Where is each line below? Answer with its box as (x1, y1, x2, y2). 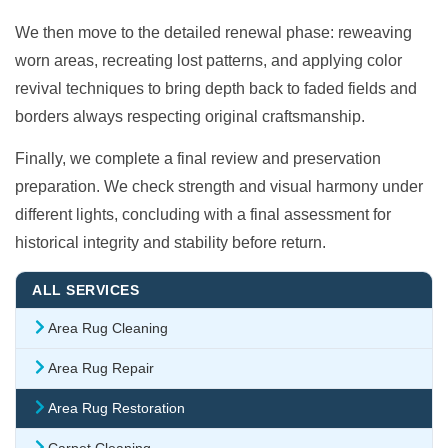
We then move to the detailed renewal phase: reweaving (15, 23, 412, 41)
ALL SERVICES (32, 281, 139, 298)
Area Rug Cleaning (48, 320, 168, 337)
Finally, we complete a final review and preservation (15, 149, 381, 167)
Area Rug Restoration (48, 400, 185, 417)
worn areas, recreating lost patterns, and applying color (15, 51, 402, 69)
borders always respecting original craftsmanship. (15, 107, 365, 125)
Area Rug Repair (48, 360, 154, 377)
